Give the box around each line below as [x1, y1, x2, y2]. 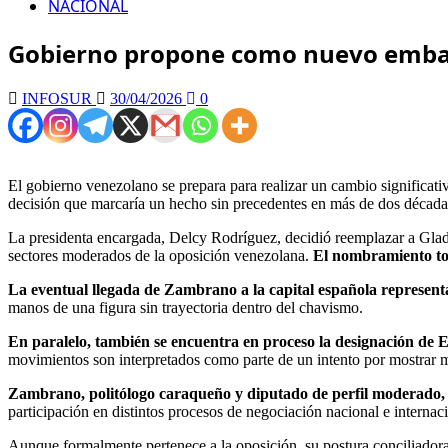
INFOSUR [22, 89, 96, 107]
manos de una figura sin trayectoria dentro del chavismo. [8, 298, 363, 316]
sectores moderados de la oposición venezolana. [8, 246, 313, 264]
